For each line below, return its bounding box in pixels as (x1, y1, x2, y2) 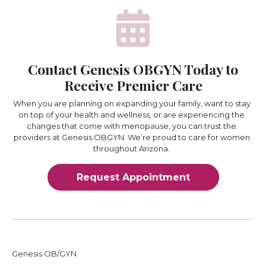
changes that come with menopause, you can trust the (27, 121, 236, 131)
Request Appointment (76, 171, 190, 183)
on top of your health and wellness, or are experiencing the (18, 109, 245, 119)
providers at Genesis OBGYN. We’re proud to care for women (13, 132, 250, 142)
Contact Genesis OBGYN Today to (28, 59, 238, 78)
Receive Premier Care (64, 75, 202, 94)
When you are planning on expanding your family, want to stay (12, 98, 251, 108)
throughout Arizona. (93, 143, 170, 153)
